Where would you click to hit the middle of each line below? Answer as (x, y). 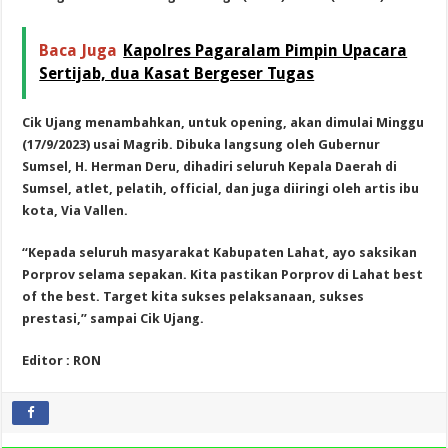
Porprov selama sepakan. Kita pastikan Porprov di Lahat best (223, 274)
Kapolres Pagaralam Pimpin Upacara (265, 50)
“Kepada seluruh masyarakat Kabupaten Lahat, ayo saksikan (220, 252)
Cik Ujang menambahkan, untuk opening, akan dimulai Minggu (223, 122)
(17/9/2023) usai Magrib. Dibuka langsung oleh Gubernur (201, 144)
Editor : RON (62, 360)
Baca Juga (78, 50)
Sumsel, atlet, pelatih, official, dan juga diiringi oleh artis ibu (221, 188)
